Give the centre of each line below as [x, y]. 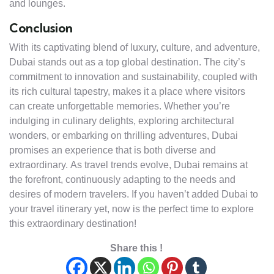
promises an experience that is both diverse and [113, 150]
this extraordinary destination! [73, 223]
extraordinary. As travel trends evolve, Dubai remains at [128, 165]
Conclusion [41, 28]
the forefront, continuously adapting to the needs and [122, 179]
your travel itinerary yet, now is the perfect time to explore [131, 209]
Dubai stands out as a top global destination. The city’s [127, 62]
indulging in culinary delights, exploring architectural [122, 120]
